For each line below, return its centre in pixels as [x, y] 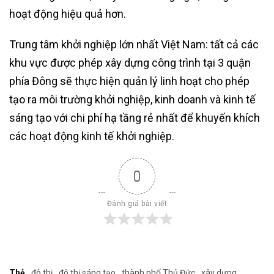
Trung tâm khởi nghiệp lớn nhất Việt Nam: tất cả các [134, 45]
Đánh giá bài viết [137, 204]
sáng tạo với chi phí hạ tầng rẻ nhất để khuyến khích [135, 118]
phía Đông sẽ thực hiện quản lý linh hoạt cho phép [129, 81]
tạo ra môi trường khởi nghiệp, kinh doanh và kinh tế [132, 100]
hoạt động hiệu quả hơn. [68, 14]
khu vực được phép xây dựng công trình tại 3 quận [130, 63]
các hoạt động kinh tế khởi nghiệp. [92, 136]
